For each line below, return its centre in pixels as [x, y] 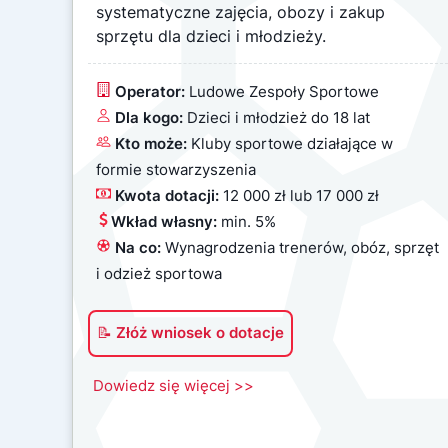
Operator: [152, 91]
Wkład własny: [166, 221]
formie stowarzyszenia [176, 169]
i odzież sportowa [159, 273]
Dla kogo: [149, 117]
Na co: [138, 247]
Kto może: [151, 143]
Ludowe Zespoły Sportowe [284, 91]
